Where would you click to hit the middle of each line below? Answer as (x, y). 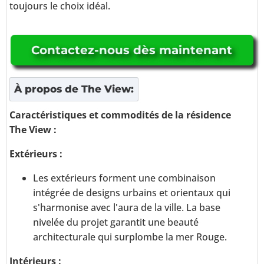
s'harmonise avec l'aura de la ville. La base (127, 208)
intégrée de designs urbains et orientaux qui (132, 193)
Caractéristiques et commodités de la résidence (120, 115)
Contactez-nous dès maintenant (132, 50)
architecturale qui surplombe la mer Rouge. (130, 237)
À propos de (48, 89)
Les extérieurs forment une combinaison (124, 178)
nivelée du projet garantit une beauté (116, 222)
